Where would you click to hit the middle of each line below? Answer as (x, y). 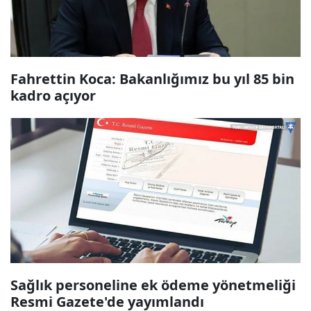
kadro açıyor (53, 95)
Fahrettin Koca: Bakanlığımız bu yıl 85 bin (152, 79)
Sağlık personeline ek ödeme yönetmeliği (153, 285)
